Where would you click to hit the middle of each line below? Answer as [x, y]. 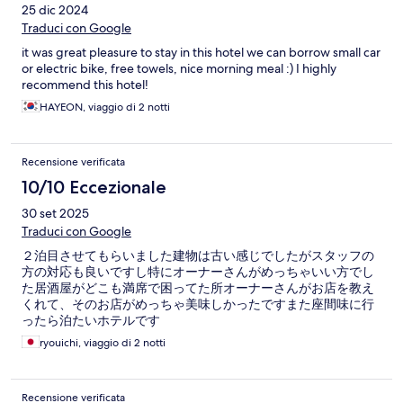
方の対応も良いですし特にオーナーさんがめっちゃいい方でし [198, 272]
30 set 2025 [55, 214]
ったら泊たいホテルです [91, 321]
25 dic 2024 [55, 10]
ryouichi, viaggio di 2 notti [103, 343]
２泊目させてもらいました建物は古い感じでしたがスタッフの [198, 256]
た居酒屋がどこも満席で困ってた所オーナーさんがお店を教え [198, 288]
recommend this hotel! [85, 85]
